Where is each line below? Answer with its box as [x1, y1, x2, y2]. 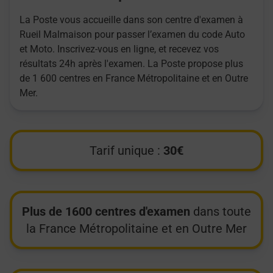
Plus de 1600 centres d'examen [22, 204, 190, 219]
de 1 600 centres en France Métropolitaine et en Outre [19, 73, 248, 85]
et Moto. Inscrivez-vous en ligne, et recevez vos [19, 43, 219, 55]
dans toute [190, 204, 251, 219]
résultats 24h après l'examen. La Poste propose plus [19, 58, 243, 70]
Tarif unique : [90, 143, 163, 158]
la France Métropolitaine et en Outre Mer [26, 221, 247, 236]
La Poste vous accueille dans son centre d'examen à [19, 14, 243, 26]
